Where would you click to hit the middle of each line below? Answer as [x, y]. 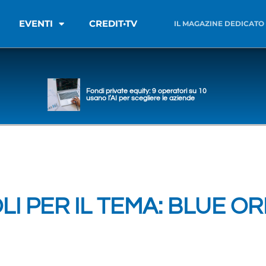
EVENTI [36, 23]
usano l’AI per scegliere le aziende [140, 98]
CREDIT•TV [113, 23]
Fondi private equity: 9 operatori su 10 [146, 91]
